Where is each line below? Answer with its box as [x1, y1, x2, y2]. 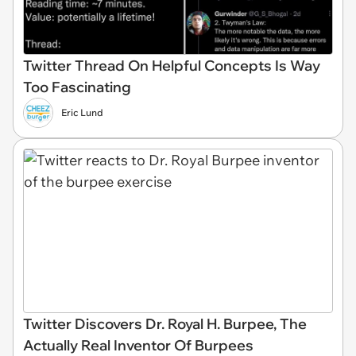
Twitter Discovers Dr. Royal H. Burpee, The [23, 314, 307, 333]
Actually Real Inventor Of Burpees [23, 335, 253, 354]
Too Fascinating [23, 77, 131, 96]
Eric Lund [61, 106, 103, 118]
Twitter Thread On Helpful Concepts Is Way [23, 56, 320, 75]
